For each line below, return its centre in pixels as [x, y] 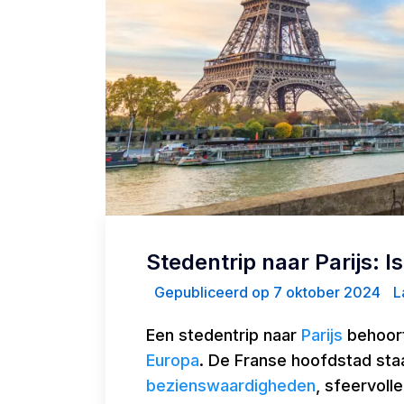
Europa [173, 361]
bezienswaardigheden [231, 386]
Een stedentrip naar [224, 335]
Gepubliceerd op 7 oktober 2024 [266, 293]
